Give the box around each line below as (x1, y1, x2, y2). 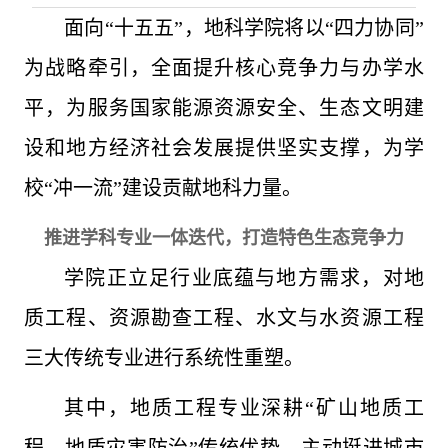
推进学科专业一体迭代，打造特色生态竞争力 (44, 228, 404, 248)
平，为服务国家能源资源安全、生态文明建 (24, 97, 424, 119)
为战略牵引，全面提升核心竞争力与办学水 (24, 57, 424, 79)
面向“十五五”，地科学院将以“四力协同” (64, 17, 424, 39)
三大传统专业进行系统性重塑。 (24, 347, 305, 369)
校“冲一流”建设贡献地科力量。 (24, 177, 303, 199)
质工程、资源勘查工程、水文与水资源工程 (24, 307, 424, 329)
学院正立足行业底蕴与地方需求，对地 (64, 267, 424, 289)
